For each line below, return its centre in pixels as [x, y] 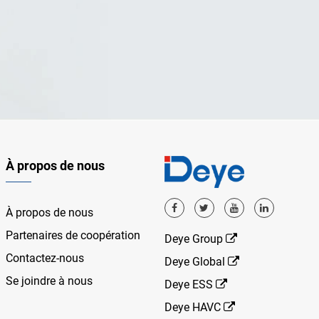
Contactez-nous [45, 258]
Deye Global [196, 262]
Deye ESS [190, 284]
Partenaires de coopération [73, 235]
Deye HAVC [194, 307]
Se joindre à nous [49, 281]
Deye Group [195, 239]
